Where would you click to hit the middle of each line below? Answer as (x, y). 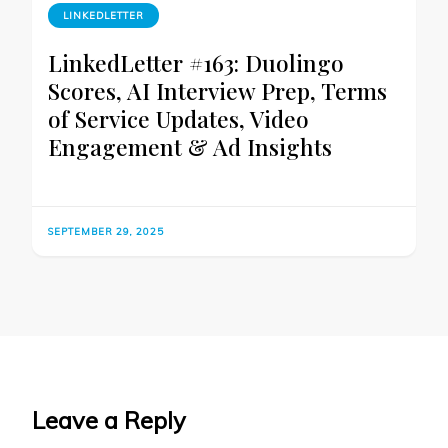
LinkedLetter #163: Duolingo (196, 63)
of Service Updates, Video (178, 119)
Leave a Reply (109, 420)
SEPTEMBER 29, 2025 (106, 232)
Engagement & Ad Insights (190, 147)
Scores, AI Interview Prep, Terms (217, 91)
